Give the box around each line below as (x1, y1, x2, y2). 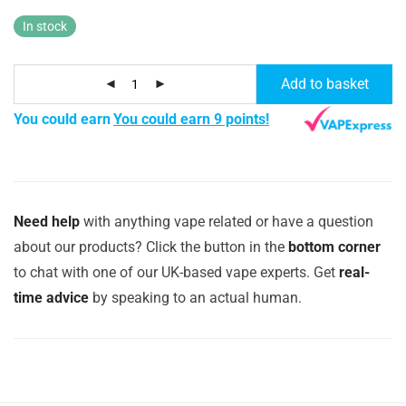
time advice (14, 288, 89, 306)
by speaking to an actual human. (89, 288, 302, 306)
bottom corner (288, 237, 381, 256)
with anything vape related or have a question (80, 212, 373, 230)
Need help (14, 212, 80, 230)
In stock (23, 18, 67, 34)
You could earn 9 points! (113, 111, 269, 129)
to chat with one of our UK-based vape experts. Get (14, 263, 339, 281)
